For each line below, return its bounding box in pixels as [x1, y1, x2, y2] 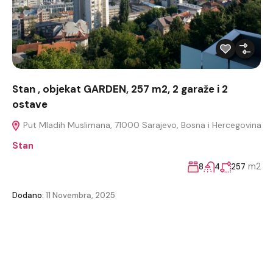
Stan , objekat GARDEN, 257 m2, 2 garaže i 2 [12, 82, 228, 96]
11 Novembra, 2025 [44, 190, 115, 200]
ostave [12, 97, 48, 111]
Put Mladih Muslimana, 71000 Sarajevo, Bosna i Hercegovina [21, 119, 261, 130]
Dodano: [12, 190, 44, 200]
